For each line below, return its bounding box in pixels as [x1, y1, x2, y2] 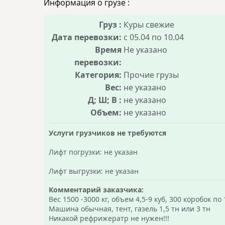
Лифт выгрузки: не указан [49, 166, 139, 176]
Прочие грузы [124, 69, 179, 80]
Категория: [75, 69, 122, 80]
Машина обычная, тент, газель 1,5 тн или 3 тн [49, 204, 210, 213]
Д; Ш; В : [88, 94, 122, 105]
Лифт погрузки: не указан [49, 147, 138, 157]
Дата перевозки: [52, 32, 122, 43]
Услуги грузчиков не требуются [49, 128, 166, 138]
